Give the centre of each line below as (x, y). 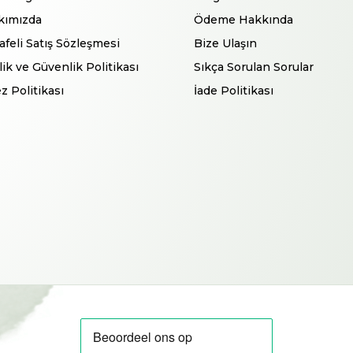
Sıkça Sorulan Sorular (253, 67)
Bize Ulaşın (225, 43)
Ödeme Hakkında (243, 19)
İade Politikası (233, 90)
